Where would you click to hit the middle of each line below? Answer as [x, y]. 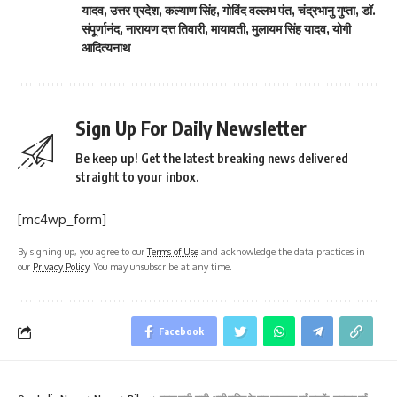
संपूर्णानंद [101, 29]
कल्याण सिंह [191, 11]
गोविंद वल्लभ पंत [257, 11]
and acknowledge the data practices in [282, 252]
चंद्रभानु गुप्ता [327, 11]
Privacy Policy [61, 267]
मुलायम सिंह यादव [289, 29]
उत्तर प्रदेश [134, 11]
